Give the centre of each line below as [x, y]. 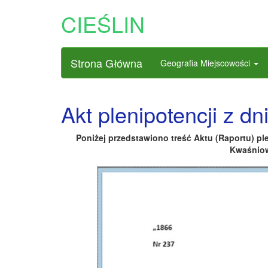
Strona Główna [106, 63]
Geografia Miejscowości [206, 63]
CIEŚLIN [103, 24]
